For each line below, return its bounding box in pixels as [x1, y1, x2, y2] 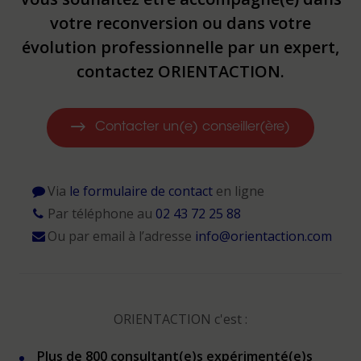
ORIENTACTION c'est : [114, 310, 247, 328]
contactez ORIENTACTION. [77, 60, 284, 82]
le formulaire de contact [68, 182, 213, 200]
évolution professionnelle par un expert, [22, 36, 339, 58]
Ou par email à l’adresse [47, 227, 195, 245]
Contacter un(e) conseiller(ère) [95, 121, 290, 134]
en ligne [212, 182, 264, 200]
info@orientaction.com [194, 227, 332, 245]
